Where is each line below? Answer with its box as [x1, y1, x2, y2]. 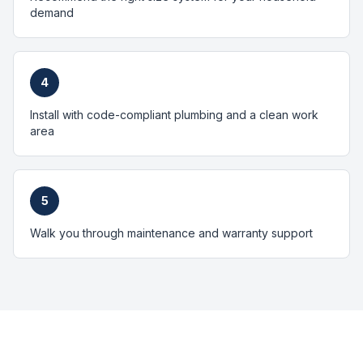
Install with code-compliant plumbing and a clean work [30, 108, 318, 122]
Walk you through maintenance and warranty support [30, 226, 313, 240]
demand [30, 6, 74, 19]
